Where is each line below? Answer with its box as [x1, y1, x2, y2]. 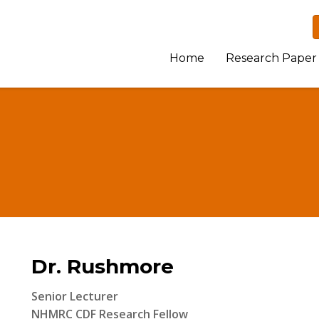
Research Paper [226, 51, 317, 65]
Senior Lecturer [31, 288, 118, 304]
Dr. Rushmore [31, 254, 174, 278]
